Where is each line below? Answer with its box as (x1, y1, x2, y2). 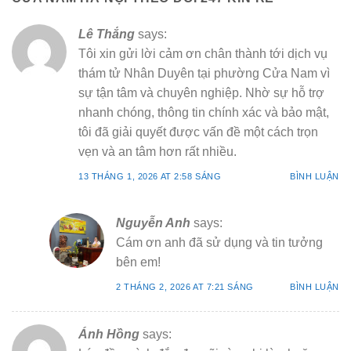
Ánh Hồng (78, 327, 139, 342)
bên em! (116, 255, 161, 270)
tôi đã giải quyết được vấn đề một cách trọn (78, 125, 318, 139)
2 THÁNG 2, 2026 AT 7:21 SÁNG (116, 282, 254, 292)
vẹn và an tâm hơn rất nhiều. (78, 145, 237, 159)
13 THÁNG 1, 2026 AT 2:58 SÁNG (78, 172, 222, 182)
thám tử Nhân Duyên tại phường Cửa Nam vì (78, 67, 330, 81)
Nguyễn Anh (116, 216, 190, 230)
